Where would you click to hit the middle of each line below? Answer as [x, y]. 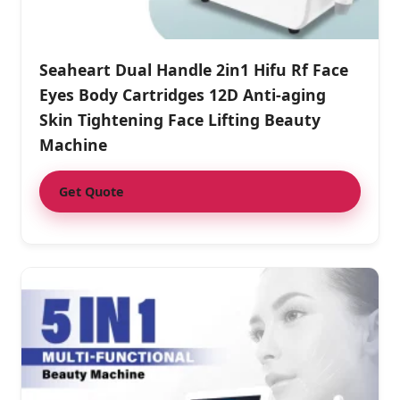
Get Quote [92, 192]
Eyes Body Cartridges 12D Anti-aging [183, 95]
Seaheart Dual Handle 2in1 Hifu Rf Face [194, 70]
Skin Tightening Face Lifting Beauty [180, 120]
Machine [73, 145]
